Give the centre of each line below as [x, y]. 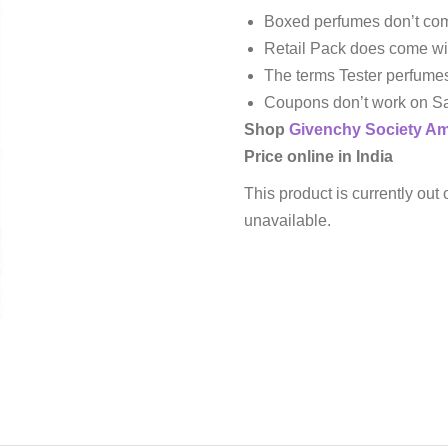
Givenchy [325, 129]
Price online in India [318, 156]
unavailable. [287, 220]
